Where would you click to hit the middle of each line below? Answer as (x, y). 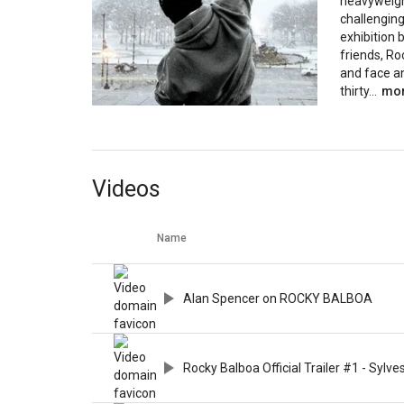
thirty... (358, 92)
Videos (126, 189)
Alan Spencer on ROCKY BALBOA (278, 299)
